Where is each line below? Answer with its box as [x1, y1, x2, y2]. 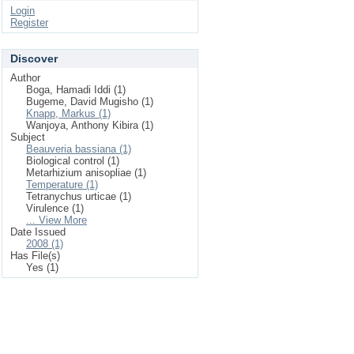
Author [10, 72, 40, 84]
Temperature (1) [26, 179, 98, 190]
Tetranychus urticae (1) [26, 190, 131, 202]
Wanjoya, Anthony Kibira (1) [26, 119, 153, 131]
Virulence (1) [26, 202, 84, 214]
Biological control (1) [26, 155, 119, 167]
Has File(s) [10, 250, 60, 262]
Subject [10, 131, 45, 143]
